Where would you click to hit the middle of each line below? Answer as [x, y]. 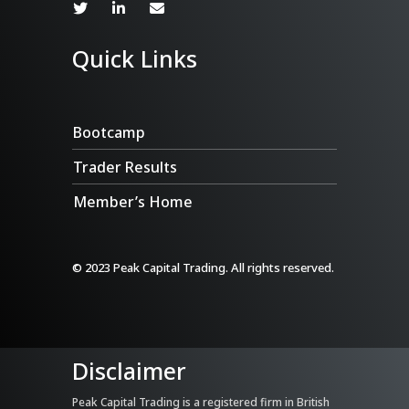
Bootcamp [109, 133]
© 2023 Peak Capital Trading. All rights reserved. [203, 268]
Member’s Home [133, 202]
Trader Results [125, 168]
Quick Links [135, 59]
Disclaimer [129, 371]
